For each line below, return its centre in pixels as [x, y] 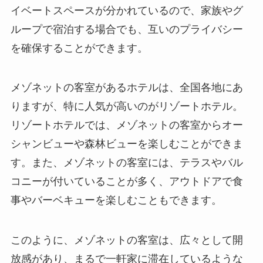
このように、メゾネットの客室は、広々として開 [127, 240]
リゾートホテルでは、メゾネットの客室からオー [127, 125]
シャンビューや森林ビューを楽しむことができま [127, 144]
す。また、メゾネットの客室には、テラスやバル [127, 163]
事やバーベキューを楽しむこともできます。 [116, 200]
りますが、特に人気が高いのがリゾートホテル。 [127, 107]
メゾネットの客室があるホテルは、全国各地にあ [127, 88]
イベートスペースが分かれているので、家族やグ [127, 10]
